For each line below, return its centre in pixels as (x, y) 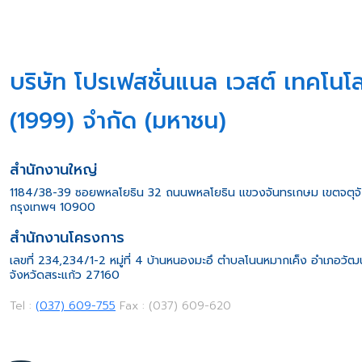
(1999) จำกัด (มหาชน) (118, 120)
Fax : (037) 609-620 (173, 305)
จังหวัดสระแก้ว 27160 (65, 275)
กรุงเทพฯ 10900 (53, 207)
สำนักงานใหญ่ (53, 169)
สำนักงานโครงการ (67, 237)
